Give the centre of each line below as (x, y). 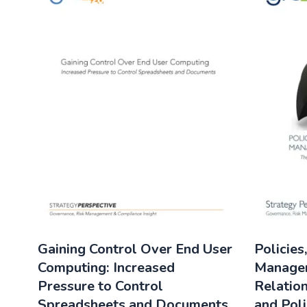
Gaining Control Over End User (135, 249)
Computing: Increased (107, 267)
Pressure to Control (101, 286)
